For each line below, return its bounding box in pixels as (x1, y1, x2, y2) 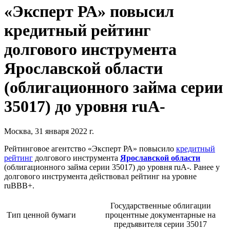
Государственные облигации (110, 201, 211, 210)
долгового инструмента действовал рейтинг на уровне (4, 172, 197, 181)
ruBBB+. (4, 181, 34, 190)
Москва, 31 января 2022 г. (4, 127, 94, 136)
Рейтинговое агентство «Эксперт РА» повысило (4, 144, 176, 154)
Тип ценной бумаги (7, 210, 76, 220)
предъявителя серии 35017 (114, 220, 207, 229)
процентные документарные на (105, 210, 216, 220)
